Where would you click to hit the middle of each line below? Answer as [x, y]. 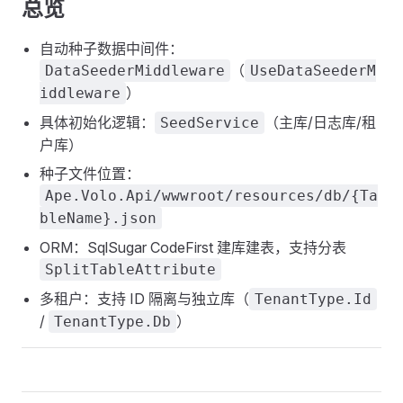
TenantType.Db [112, 322]
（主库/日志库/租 [320, 122]
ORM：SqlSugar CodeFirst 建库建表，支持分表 [193, 247]
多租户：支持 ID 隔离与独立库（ [144, 299]
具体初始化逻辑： [97, 122]
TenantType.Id [313, 299]
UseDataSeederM [313, 71]
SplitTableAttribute [130, 269]
